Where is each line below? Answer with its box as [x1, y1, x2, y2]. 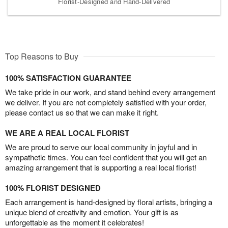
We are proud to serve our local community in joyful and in [5, 141, 197, 153]
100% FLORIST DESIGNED [5, 182, 101, 194]
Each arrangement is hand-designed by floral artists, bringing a [5, 196, 212, 208]
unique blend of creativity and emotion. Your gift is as [5, 207, 179, 218]
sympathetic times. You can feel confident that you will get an [5, 152, 207, 163]
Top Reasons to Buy [5, 50, 78, 63]
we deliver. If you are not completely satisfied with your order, [5, 97, 207, 108]
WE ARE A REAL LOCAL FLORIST [5, 127, 129, 139]
